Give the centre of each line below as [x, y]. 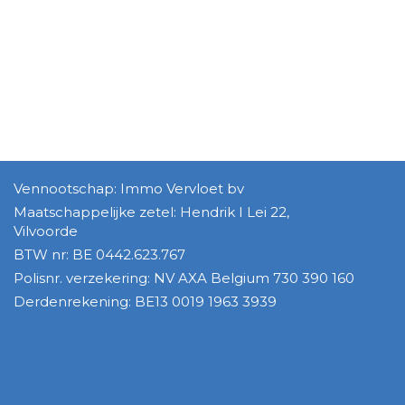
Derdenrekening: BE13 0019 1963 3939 [146, 302]
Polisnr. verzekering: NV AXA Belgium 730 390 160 [184, 278]
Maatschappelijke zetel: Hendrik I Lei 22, [152, 212]
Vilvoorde [46, 231]
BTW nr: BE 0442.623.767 [100, 255]
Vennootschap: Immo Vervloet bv [129, 189]
